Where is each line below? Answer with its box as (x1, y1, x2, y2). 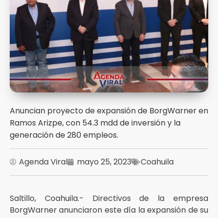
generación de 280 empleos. (10, 129, 118, 141)
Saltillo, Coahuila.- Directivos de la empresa (10, 193, 208, 204)
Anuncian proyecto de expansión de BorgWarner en (10, 105, 208, 116)
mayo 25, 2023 (77, 156, 131, 167)
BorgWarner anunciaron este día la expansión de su (10, 204, 208, 216)
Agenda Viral (19, 156, 68, 167)
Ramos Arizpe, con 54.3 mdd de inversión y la (10, 117, 181, 128)
